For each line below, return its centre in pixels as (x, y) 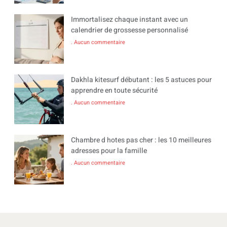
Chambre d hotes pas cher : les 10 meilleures (141, 140)
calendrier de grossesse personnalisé (129, 30)
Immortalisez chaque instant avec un (129, 19)
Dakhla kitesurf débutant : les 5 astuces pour (141, 80)
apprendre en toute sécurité (114, 90)
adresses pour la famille (109, 150)
